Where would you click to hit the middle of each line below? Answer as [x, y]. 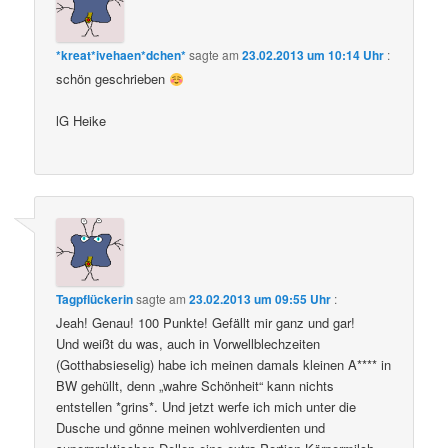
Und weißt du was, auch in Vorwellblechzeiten [188, 343]
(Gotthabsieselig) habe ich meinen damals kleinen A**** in [224, 364]
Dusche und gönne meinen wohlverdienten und [191, 427]
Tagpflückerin [95, 298]
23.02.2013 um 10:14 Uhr [313, 55]
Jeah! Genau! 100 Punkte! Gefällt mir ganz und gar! [206, 322]
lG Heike [81, 121]
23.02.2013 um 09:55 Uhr [260, 298]
